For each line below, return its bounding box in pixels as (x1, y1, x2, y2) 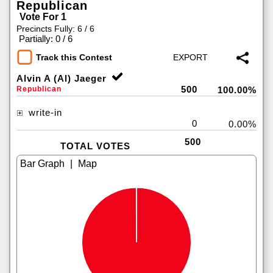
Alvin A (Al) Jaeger (16, 73, 107, 83)
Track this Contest (36, 52, 112, 63)
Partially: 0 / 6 (19, 34, 73, 44)
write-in (26, 107, 62, 118)
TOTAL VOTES (60, 141, 130, 151)
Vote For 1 (19, 12, 66, 22)
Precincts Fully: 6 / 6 (16, 24, 94, 34)
